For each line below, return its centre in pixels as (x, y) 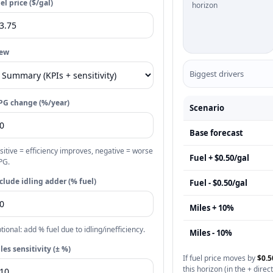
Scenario (207, 108)
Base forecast (216, 133)
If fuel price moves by (220, 258)
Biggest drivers (216, 74)
